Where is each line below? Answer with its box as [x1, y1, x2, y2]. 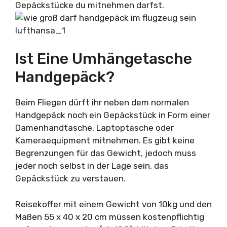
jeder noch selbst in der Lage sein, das [15, 161, 169, 171]
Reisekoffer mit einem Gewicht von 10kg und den [15, 199, 212, 209]
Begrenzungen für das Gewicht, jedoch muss [15, 148, 196, 158]
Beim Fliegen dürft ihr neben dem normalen [15, 97, 189, 107]
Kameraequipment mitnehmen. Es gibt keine [15, 135, 195, 145]
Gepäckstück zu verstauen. [15, 173, 126, 183]
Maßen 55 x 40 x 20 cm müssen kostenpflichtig [15, 211, 204, 222]
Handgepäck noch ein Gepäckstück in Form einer [15, 110, 210, 120]
